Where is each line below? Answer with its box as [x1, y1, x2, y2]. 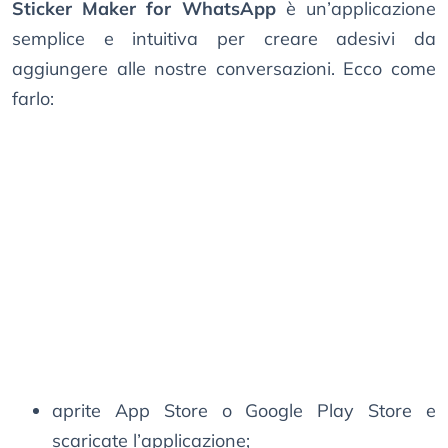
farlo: [12, 87, 54, 111]
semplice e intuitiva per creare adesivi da [12, 27, 436, 51]
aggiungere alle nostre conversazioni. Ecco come [12, 57, 436, 81]
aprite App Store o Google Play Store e [52, 399, 436, 423]
